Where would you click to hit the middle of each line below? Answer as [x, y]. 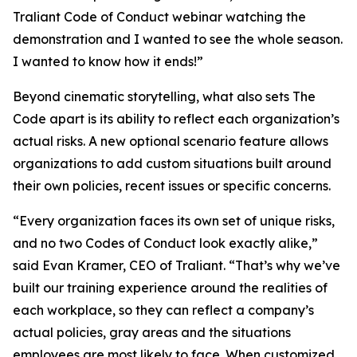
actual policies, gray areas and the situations [152, 332]
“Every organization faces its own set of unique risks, [174, 221]
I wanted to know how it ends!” [108, 61]
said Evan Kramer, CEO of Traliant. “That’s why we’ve [177, 265]
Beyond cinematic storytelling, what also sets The [164, 96]
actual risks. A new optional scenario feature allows [171, 141]
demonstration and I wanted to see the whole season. [178, 39]
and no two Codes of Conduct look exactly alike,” [165, 243]
